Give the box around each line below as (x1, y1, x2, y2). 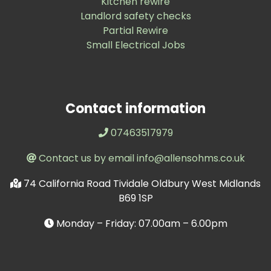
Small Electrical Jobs (86, 38, 185, 52)
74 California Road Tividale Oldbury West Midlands (24, 176, 261, 191)
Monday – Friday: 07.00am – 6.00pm (56, 216, 227, 230)
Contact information (65, 99, 206, 118)
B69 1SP (118, 191, 153, 205)
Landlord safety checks (80, 8, 191, 23)
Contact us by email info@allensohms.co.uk (38, 151, 245, 165)
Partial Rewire (103, 23, 168, 38)
